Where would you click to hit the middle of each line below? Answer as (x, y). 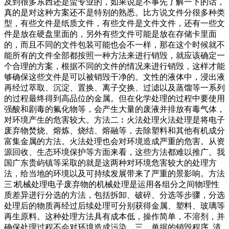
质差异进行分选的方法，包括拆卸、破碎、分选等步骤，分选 (114, 195)
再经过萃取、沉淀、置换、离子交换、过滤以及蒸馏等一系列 (114, 88)
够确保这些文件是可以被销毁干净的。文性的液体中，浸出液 (114, 77)
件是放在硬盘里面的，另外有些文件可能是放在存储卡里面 (110, 34)
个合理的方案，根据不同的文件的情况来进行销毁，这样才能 (114, 66)
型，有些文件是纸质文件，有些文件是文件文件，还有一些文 (114, 24)
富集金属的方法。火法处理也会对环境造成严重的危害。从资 (114, 142)
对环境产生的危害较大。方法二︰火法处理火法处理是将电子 (114, 120)
